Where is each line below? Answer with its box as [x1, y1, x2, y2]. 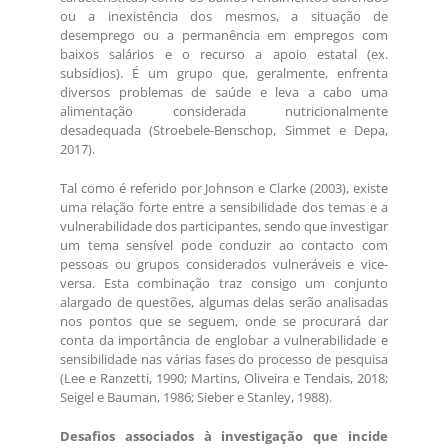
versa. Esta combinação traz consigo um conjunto [60, 274, 388, 293]
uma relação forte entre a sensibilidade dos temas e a [60, 198, 388, 217]
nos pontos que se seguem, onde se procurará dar [60, 312, 388, 331]
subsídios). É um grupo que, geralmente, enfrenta [60, 64, 388, 83]
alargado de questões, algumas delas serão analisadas [60, 293, 388, 312]
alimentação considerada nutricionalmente [60, 102, 388, 121]
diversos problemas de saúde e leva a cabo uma [60, 83, 388, 102]
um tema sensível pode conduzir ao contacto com [60, 236, 388, 255]
